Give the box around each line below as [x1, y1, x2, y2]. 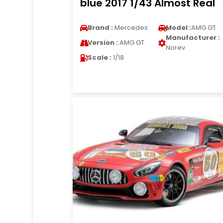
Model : [165, 23, 191, 32]
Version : [87, 38, 118, 47]
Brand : [87, 23, 113, 32]
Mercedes [112, 23, 148, 32]
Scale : [87, 53, 111, 62]
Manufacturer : [165, 33, 220, 42]
